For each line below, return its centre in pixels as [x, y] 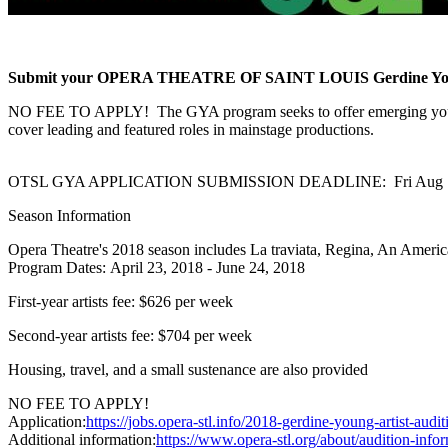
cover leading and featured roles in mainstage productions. [191, 129]
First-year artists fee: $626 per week [120, 301]
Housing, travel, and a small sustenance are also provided [188, 369]
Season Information [69, 215]
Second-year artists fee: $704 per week [132, 335]
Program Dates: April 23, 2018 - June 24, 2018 [156, 267]
